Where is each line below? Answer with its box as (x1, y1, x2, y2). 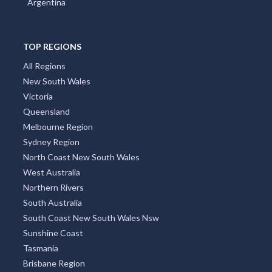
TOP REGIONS (22, 41, 81, 52)
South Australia (22, 197, 82, 208)
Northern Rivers (22, 182, 84, 192)
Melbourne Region (22, 121, 93, 132)
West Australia (22, 166, 80, 177)
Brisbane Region (22, 257, 85, 268)
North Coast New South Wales (22, 151, 140, 162)
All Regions (22, 60, 66, 71)
